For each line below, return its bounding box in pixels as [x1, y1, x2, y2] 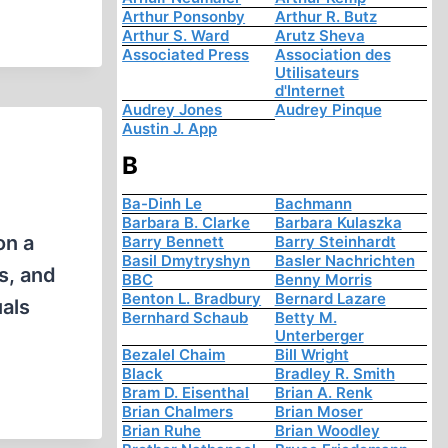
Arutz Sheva [274, 26, 365, 46]
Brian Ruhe [122, 421, 202, 441]
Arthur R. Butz [274, 7, 377, 27]
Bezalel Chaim [122, 345, 226, 365]
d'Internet [274, 81, 345, 101]
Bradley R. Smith [274, 364, 395, 384]
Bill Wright [274, 345, 349, 365]
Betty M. [274, 308, 337, 328]
